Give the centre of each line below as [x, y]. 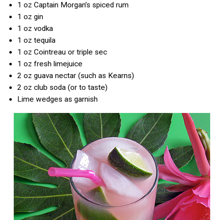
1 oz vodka [35, 29]
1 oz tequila [36, 41]
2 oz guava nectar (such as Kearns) [76, 76]
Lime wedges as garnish [57, 99]
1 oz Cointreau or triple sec [62, 52]
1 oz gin [30, 17]
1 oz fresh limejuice [50, 64]
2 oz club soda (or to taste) [62, 88]
